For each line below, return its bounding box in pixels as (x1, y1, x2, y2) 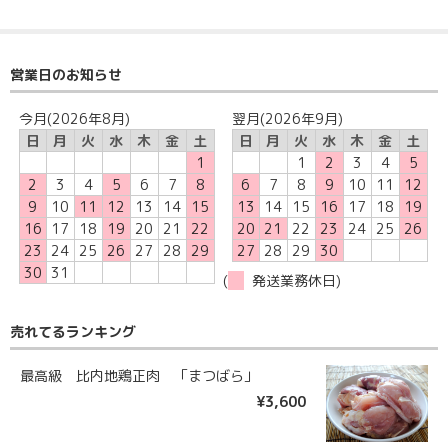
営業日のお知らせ (10, 64, 122, 84)
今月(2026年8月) (18, 108, 130, 128)
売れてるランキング (10, 322, 136, 342)
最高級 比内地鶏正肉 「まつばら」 (20, 366, 258, 386)
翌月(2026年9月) (231, 108, 343, 128)
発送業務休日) (244, 271, 342, 291)
